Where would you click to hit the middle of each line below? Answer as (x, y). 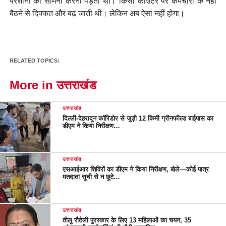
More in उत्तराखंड (53, 85)
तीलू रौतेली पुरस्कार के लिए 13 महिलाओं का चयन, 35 (127, 220)
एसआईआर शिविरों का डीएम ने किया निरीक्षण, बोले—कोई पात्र (136, 169)
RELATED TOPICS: (34, 60)
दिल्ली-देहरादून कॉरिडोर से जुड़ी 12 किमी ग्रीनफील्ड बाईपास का (138, 118)
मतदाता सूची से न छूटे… (92, 177)
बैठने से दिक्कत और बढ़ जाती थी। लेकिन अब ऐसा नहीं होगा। (97, 13)
